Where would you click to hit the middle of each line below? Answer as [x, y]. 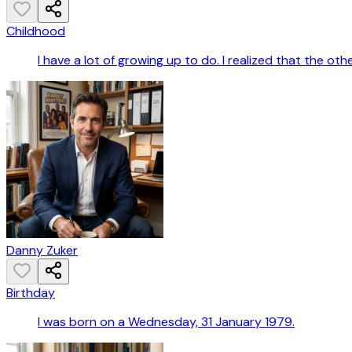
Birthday [31, 293]
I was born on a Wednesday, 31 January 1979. [166, 322]
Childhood [36, 31]
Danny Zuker [42, 251]
